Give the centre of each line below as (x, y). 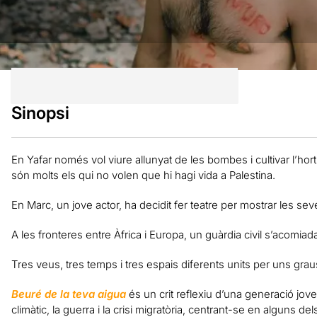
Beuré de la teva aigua (68, 294)
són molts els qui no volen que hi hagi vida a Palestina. (143, 175)
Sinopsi (40, 113)
